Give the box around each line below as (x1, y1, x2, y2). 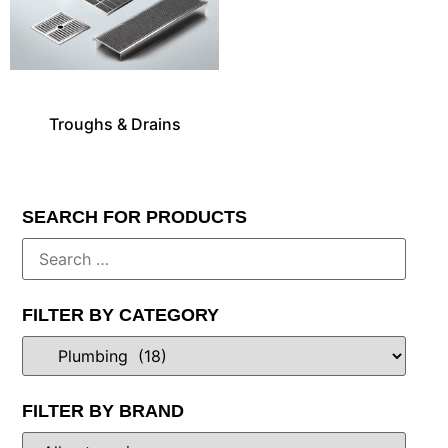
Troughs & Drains (48, 113, 181, 134)
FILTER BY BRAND (22, 400, 185, 421)
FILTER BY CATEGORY (22, 304, 220, 325)
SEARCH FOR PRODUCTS (22, 206, 248, 227)
